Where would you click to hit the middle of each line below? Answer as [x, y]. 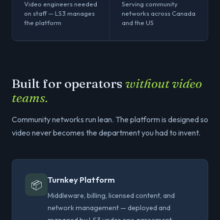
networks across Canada [159, 13]
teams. [30, 98]
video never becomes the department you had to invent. [106, 133]
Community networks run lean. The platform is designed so [110, 119]
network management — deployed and [109, 208]
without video [164, 83]
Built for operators [69, 83]
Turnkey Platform [81, 179]
